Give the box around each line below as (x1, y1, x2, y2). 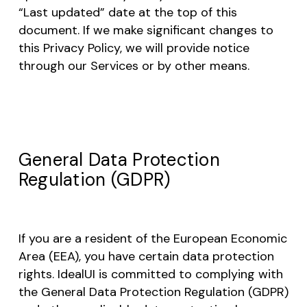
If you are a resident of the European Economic (18, 230, 287, 247)
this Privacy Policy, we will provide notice (18, 39, 249, 56)
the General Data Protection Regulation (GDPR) (18, 283, 288, 300)
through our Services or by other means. (18, 57, 249, 74)
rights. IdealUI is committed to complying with (18, 265, 283, 282)
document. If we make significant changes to (18, 21, 273, 38)
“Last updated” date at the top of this (18, 3, 237, 21)
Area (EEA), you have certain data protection (18, 247, 274, 265)
